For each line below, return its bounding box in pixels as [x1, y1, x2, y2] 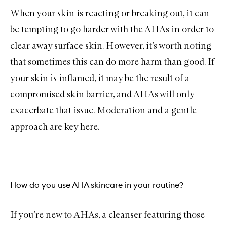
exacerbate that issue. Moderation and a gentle [10, 104, 197, 116]
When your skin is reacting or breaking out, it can [10, 7, 209, 19]
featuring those [142, 209, 205, 221]
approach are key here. [10, 121, 100, 132]
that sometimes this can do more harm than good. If [10, 56, 214, 67]
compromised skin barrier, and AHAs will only [10, 88, 194, 100]
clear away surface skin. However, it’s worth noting [10, 40, 211, 51]
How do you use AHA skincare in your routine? [10, 180, 183, 191]
